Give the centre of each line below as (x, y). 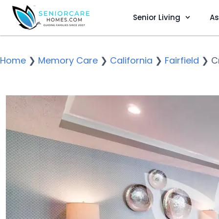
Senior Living (156, 17)
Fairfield (182, 60)
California (131, 60)
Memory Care (68, 60)
